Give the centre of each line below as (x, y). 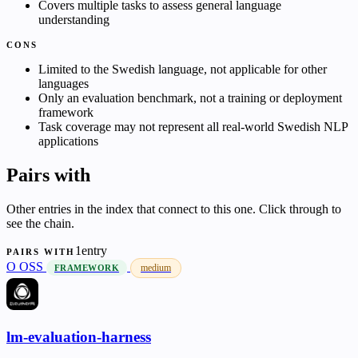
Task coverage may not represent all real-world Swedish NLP (193, 127)
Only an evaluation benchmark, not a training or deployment (190, 98)
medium (156, 268)
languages (64, 84)
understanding (74, 20)
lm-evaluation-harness (79, 336)
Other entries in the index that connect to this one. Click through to (174, 209)
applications (68, 141)
